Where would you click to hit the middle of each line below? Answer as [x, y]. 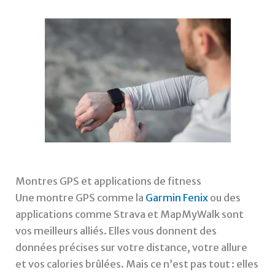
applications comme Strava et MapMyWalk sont [130, 214]
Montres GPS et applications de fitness [109, 181]
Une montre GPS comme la [81, 197]
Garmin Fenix [177, 197]
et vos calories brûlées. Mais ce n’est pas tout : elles [137, 264]
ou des [225, 197]
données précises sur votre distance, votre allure [132, 247]
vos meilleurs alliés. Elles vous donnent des [116, 230]
